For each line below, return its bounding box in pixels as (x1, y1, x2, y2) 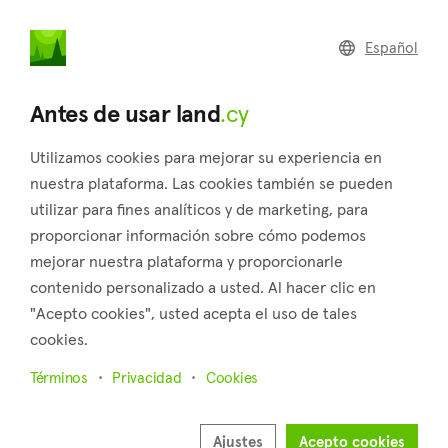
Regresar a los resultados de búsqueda (36, 73, 313, 93)
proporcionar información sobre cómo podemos (30, 225, 366, 245)
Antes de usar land (30, 98, 221, 129)
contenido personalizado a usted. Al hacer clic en (30, 277, 376, 297)
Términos (30, 368, 88, 387)
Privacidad (112, 368, 182, 387)
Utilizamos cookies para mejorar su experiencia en (30, 147, 382, 167)
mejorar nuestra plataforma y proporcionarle (30, 251, 343, 271)
